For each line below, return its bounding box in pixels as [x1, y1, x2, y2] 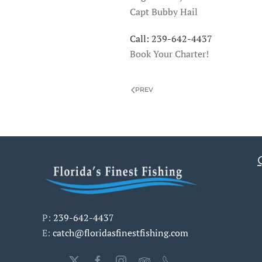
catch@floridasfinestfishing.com [53, 226, 188, 239]
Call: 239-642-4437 [130, 32, 212, 45]
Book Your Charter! [130, 47, 209, 60]
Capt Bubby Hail [130, 5, 198, 18]
